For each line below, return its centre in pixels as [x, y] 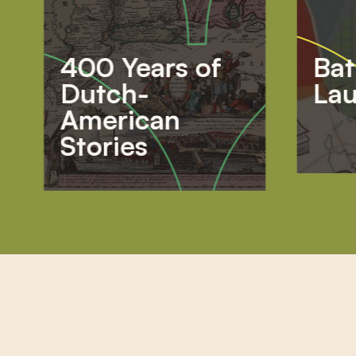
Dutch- [104, 93]
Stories [103, 145]
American [120, 119]
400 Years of [140, 66]
